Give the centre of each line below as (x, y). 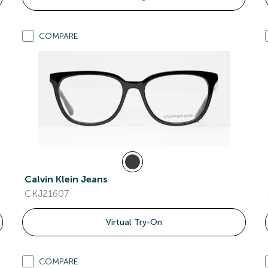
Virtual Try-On (134, 222)
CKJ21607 (47, 194)
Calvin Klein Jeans (66, 179)
